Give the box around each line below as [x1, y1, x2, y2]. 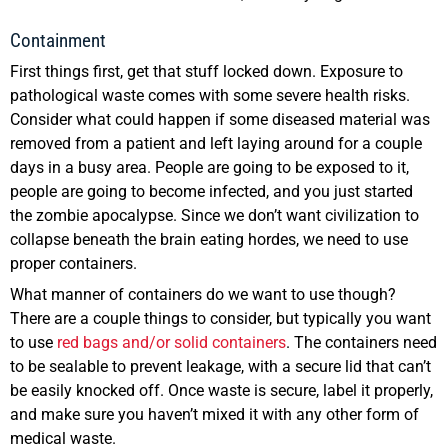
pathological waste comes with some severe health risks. [10, 85, 410, 105]
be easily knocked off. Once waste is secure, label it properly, [10, 380, 433, 400]
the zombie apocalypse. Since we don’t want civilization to [10, 205, 419, 225]
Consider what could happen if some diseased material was [10, 109, 430, 129]
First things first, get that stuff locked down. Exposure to [10, 61, 403, 81]
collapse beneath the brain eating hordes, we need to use [10, 229, 408, 249]
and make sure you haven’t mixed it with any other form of [10, 404, 419, 424]
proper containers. [10, 253, 137, 273]
